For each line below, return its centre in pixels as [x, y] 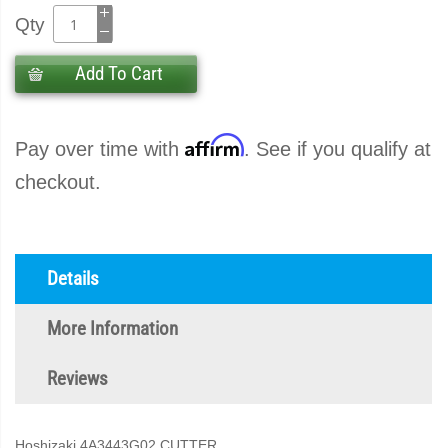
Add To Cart [118, 74]
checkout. [58, 182]
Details [73, 279]
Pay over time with [100, 149]
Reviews [77, 379]
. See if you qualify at [337, 149]
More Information [112, 329]
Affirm [214, 145]
